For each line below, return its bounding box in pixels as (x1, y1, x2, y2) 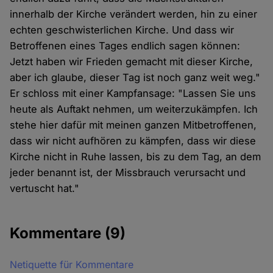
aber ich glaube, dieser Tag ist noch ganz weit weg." (10, 71, 261, 83)
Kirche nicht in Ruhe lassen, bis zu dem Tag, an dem (10, 150, 261, 163)
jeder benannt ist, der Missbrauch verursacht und (10, 166, 246, 179)
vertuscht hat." (10, 182, 80, 194)
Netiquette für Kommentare (10, 258, 134, 271)
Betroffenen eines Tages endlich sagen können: (10, 39, 241, 52)
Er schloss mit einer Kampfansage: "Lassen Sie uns (10, 87, 257, 99)
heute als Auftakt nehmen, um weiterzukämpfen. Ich (10, 102, 258, 115)
